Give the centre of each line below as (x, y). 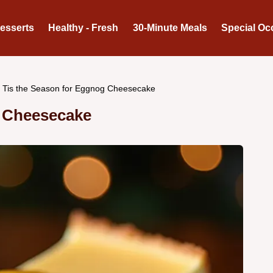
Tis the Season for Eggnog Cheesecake (79, 88)
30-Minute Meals (170, 28)
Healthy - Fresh (83, 28)
